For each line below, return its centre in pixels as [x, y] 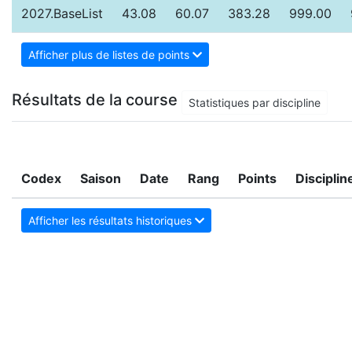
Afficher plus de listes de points [110, 55]
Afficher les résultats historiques [112, 221]
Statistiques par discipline [255, 103]
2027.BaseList [62, 14]
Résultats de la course [97, 100]
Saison [101, 179]
